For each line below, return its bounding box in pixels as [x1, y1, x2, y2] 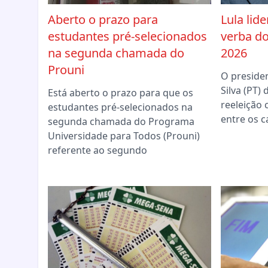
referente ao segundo [48, 144, 147, 157]
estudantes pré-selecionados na [48, 100, 193, 114]
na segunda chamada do [48, 45, 184, 62]
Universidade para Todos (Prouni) [48, 129, 200, 143]
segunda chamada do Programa [48, 115, 194, 129]
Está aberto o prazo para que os [48, 86, 193, 100]
